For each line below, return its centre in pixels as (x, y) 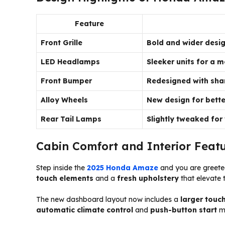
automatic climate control (86, 210)
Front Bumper (66, 81)
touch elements (65, 178)
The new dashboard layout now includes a (108, 199)
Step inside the (62, 167)
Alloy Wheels (64, 100)
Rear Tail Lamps (71, 119)
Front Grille (62, 42)
